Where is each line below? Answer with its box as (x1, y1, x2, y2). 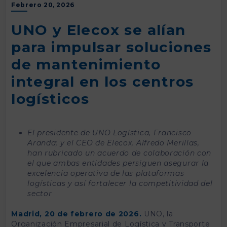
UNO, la (141, 209, 173, 218)
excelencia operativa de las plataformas (27, 168, 184, 178)
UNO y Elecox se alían (11, 21, 186, 39)
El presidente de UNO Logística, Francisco (27, 128, 192, 137)
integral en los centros (11, 72, 194, 90)
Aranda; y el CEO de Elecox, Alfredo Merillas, (27, 138, 200, 147)
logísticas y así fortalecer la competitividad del (27, 178, 213, 188)
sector (27, 188, 52, 198)
